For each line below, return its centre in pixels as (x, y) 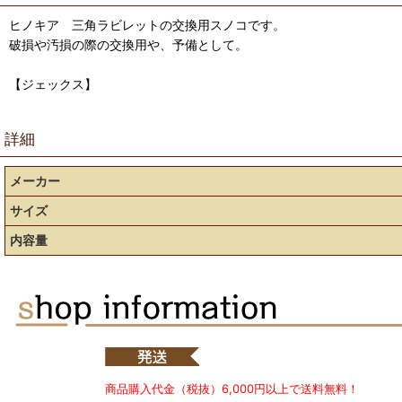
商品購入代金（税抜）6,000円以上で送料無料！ (232, 388)
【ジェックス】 (53, 84)
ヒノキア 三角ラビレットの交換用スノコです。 (147, 25)
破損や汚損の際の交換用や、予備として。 (128, 44)
